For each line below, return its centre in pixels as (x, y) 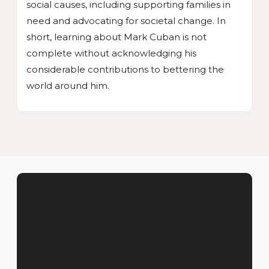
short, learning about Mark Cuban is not (116, 37)
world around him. (68, 86)
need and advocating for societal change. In (126, 21)
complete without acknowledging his (111, 53)
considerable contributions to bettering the (125, 70)
